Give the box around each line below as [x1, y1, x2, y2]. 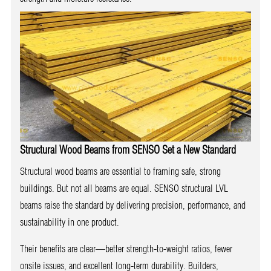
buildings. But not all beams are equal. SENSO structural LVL [19, 181, 228, 194]
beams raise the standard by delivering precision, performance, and [19, 198, 246, 211]
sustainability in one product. [19, 215, 119, 228]
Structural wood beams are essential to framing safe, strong [19, 165, 221, 177]
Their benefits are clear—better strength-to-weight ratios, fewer [19, 242, 232, 255]
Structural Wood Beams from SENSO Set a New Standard [19, 142, 236, 157]
